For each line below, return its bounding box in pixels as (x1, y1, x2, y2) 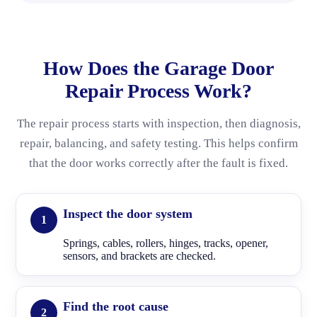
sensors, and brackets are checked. (63, 250, 216, 262)
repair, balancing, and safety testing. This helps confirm (19, 137, 298, 150)
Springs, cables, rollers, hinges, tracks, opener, (63, 237, 268, 249)
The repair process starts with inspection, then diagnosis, (16, 117, 301, 130)
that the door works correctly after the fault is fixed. (29, 156, 288, 170)
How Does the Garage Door (43, 57, 274, 79)
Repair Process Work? (65, 80, 252, 102)
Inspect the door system (63, 207, 192, 221)
